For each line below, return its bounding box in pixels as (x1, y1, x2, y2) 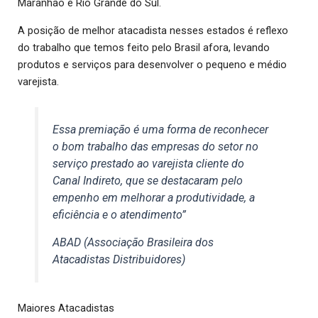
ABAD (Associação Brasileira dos (53, 236, 214, 250)
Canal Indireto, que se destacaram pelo (53, 174, 243, 188)
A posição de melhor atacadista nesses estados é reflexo (18, 24, 288, 38)
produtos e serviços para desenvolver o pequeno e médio (18, 58, 287, 72)
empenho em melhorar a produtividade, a (53, 191, 256, 205)
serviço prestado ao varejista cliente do (53, 157, 245, 171)
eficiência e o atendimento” (53, 208, 187, 222)
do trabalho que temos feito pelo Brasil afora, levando (18, 41, 270, 55)
